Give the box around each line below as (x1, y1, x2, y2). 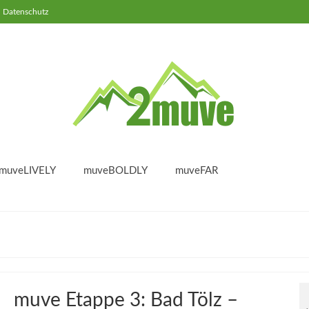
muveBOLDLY (83, 166, 148, 176)
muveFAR (175, 166, 218, 176)
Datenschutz (3, 8, 48, 16)
